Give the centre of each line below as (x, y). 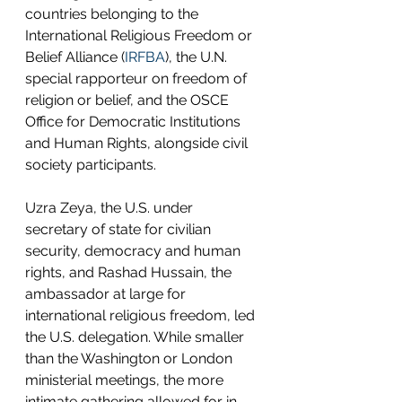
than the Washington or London (131, 358)
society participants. (91, 164)
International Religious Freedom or (140, 35)
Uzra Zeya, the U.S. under (111, 207)
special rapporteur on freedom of (138, 78)
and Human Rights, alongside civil (138, 143)
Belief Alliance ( (75, 57)
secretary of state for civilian (120, 229)
